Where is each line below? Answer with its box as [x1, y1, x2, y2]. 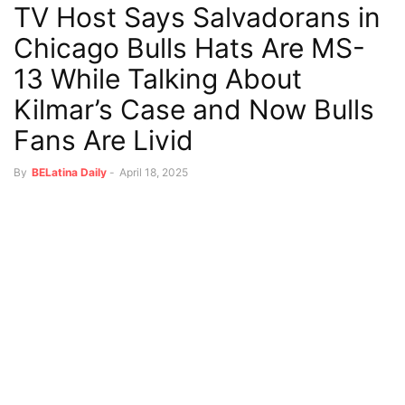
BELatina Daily [32, 165, 107, 179]
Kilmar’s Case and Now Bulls [14, 92, 374, 126]
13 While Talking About [14, 61, 302, 95]
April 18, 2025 [119, 165, 188, 179]
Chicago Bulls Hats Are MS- [14, 31, 365, 64]
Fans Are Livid [14, 123, 193, 156]
